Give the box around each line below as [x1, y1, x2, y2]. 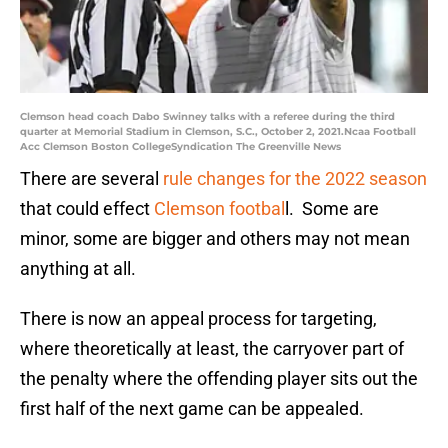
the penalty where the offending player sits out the [20, 368, 418, 390]
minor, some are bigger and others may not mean [20, 228, 410, 250]
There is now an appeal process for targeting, [20, 308, 377, 330]
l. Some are [285, 198, 379, 220]
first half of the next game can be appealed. [20, 398, 364, 420]
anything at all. [20, 258, 136, 280]
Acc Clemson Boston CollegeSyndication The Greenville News [20, 140, 341, 154]
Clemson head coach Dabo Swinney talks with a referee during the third [20, 110, 395, 124]
